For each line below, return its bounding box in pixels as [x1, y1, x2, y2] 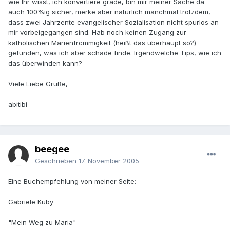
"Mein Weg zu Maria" [8, 218, 76, 227]
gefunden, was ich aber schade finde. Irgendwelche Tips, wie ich [8, 49, 221, 57]
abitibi [8, 100, 27, 109]
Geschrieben [35, 157, 79, 165]
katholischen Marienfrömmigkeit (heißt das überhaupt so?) [8, 39, 196, 47]
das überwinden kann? [8, 59, 82, 68]
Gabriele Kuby [8, 198, 53, 206]
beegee [35, 144, 69, 155]
